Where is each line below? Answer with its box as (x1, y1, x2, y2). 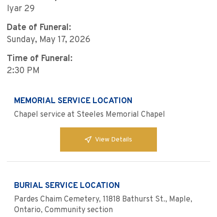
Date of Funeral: (7, 22, 71, 34)
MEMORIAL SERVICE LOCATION (14, 96, 133, 107)
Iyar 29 (7, 3, 35, 15)
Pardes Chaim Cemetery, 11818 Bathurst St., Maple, (14, 195, 192, 205)
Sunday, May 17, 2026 (7, 34, 91, 46)
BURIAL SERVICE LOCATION (14, 181, 120, 192)
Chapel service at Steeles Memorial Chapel (14, 110, 165, 120)
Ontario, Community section (14, 205, 113, 216)
